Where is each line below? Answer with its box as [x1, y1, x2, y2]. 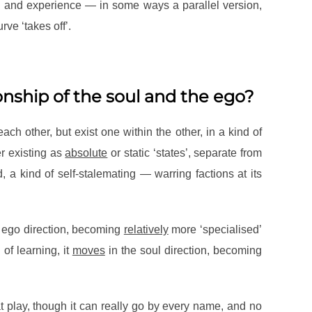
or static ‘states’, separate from [107, 147, 263, 159]
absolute [65, 147, 108, 159]
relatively [123, 224, 169, 236]
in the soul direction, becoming [104, 244, 263, 257]
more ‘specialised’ [168, 224, 263, 236]
